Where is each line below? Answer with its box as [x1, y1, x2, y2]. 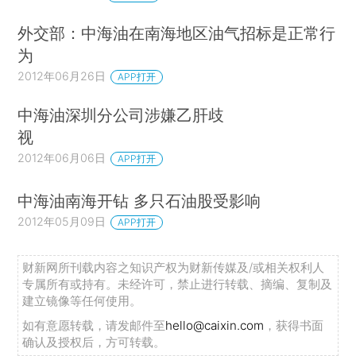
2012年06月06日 [17, 151, 106, 165]
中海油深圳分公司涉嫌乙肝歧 [17, 105, 225, 126]
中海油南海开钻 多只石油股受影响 [17, 190, 261, 211]
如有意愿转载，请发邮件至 [22, 318, 166, 333]
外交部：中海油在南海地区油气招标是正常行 [17, 23, 336, 44]
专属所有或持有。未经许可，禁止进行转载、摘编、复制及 [22, 277, 333, 292]
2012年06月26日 [17, 69, 106, 83]
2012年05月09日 [17, 214, 106, 228]
